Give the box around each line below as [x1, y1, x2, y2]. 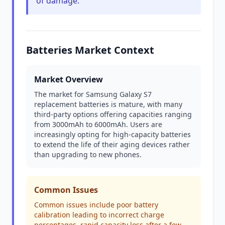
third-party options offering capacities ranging [34, 109, 192, 119]
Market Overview [34, 74, 103, 85]
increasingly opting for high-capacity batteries [34, 130, 191, 139]
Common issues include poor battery [34, 200, 158, 209]
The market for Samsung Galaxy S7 [34, 89, 152, 99]
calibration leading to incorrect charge [34, 210, 164, 219]
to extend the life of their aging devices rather [34, 140, 190, 149]
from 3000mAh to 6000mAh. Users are [34, 120, 162, 129]
